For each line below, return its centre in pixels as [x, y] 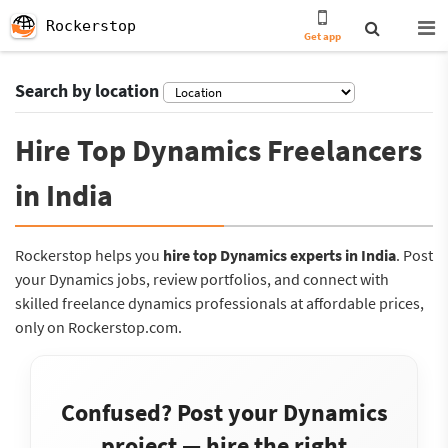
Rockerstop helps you [89, 255]
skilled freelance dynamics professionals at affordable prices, [219, 303]
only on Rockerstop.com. [98, 327]
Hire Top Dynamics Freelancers [218, 150]
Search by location [87, 90]
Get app [323, 36]
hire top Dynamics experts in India [279, 255]
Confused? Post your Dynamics [224, 412]
